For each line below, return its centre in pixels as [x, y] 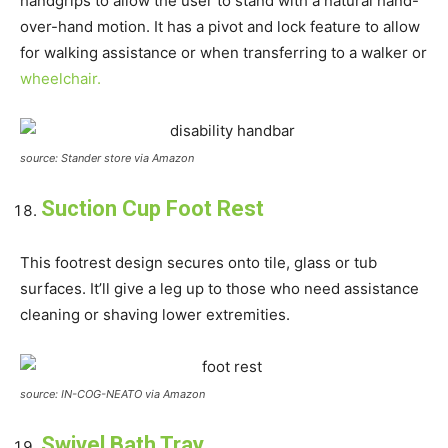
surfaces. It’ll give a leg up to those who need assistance [219, 288]
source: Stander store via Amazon [107, 157]
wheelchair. [60, 78]
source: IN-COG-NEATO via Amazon [112, 393]
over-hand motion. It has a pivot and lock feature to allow [220, 26]
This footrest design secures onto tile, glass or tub [198, 262]
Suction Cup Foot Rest [152, 208]
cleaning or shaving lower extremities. [155, 314]
